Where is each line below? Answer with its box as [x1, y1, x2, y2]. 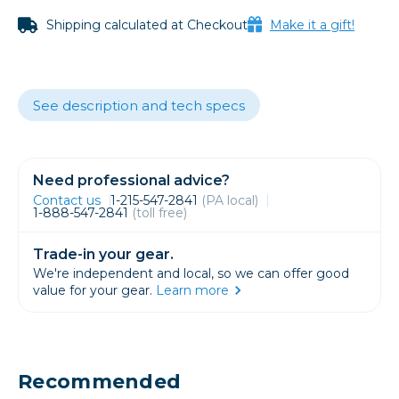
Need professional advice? [33, 172, 230, 190]
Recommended [18, 370, 182, 395]
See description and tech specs [33, 97, 245, 115]
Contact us [33, 192, 101, 209]
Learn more [156, 282, 229, 299]
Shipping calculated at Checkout [43, 17, 248, 34]
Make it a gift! [270, 17, 354, 34]
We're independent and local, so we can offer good [33, 265, 349, 282]
